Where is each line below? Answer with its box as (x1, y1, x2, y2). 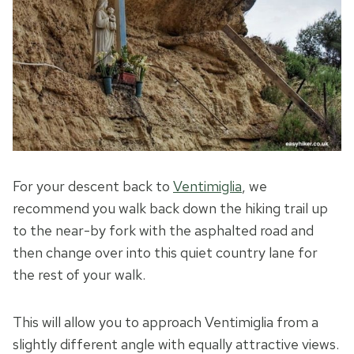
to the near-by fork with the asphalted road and (13, 221, 314, 240)
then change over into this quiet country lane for (13, 243, 318, 262)
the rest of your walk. (13, 265, 145, 284)
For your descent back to (13, 177, 173, 196)
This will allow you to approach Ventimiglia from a (13, 313, 318, 332)
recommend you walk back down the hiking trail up (13, 199, 328, 218)
